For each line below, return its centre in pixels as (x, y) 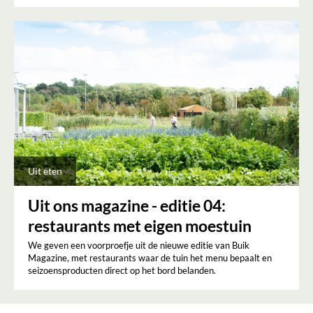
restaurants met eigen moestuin (140, 226)
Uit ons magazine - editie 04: (127, 206)
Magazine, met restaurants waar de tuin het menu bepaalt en (150, 258)
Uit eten (45, 171)
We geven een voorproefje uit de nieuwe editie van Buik (139, 246)
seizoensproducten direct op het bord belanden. (122, 271)
